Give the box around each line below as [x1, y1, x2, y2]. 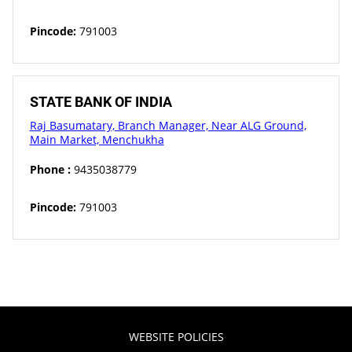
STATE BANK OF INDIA [29, 93, 172, 110]
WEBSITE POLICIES [128, 328, 224, 344]
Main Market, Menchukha [29, 131, 164, 147]
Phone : [29, 161, 71, 177]
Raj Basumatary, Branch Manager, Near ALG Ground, [29, 117, 306, 133]
